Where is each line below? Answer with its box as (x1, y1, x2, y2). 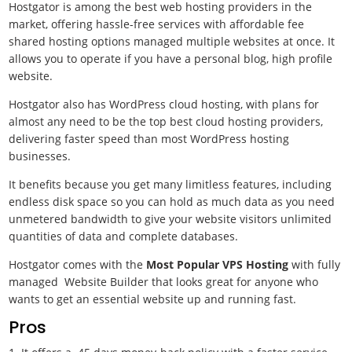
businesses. (9, 148, 75, 163)
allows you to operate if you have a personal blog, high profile (9, 51, 333, 66)
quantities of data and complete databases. (9, 229, 239, 244)
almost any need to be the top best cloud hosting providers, (9, 114, 324, 129)
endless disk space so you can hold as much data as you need (9, 194, 335, 209)
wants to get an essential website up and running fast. (9, 291, 297, 306)
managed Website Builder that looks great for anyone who (9, 274, 319, 289)
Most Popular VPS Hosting (146, 257, 289, 272)
